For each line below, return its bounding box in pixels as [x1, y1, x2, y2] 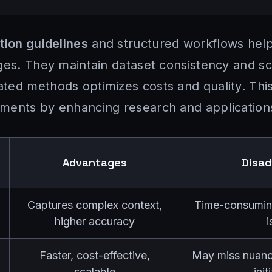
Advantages [63, 155, 127, 169]
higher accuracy [55, 215, 135, 228]
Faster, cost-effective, [39, 249, 150, 262]
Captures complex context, [27, 199, 162, 211]
